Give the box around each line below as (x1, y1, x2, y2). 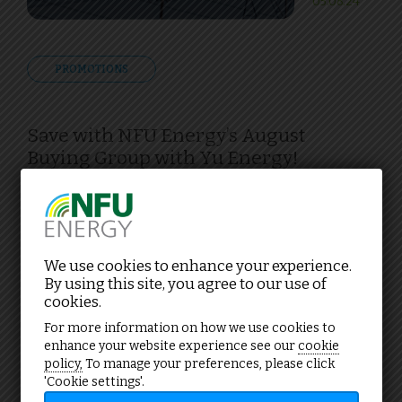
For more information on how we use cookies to (44, 319, 336, 336)
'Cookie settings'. (44, 373, 144, 389)
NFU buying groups (76, 258, 207, 276)
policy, (44, 355, 83, 371)
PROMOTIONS (55, 62, 128, 75)
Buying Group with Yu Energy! (27, 145, 298, 170)
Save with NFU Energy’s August (27, 123, 306, 147)
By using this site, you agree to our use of (44, 274, 327, 293)
